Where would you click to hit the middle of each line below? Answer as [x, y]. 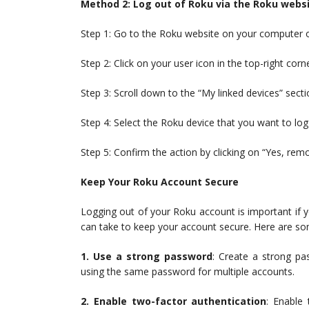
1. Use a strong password [147, 257]
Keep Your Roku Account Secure [160, 182]
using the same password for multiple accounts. [188, 272]
